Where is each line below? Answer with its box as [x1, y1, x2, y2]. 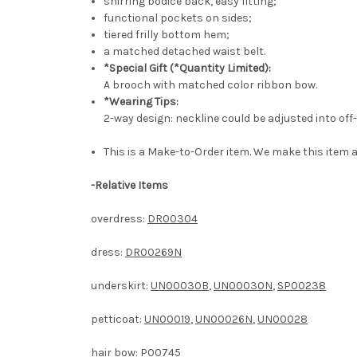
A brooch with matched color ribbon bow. [104, 78, 318, 92]
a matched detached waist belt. [104, 45, 266, 59]
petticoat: [91, 312, 144, 327]
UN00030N [214, 279, 273, 293]
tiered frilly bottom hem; [104, 28, 230, 42]
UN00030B [151, 279, 209, 293]
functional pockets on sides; [104, 11, 253, 25]
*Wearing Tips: [104, 95, 179, 109]
